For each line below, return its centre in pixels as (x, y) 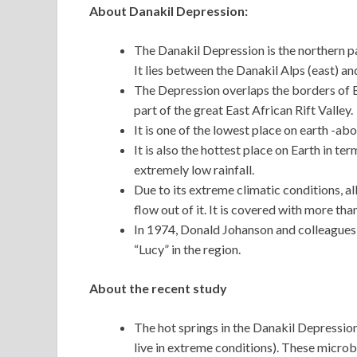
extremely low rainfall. (194, 170)
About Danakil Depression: (169, 11)
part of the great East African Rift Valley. (243, 110)
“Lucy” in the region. (187, 249)
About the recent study (158, 288)
